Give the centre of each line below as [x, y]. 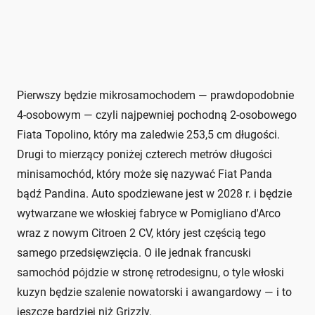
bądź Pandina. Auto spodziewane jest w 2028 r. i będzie [154, 193]
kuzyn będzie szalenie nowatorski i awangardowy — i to [154, 292]
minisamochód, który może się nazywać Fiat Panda [144, 174]
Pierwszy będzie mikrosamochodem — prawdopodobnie [155, 95]
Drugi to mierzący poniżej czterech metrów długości [144, 154]
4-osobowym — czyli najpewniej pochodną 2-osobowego [157, 115]
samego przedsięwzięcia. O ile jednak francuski [134, 252]
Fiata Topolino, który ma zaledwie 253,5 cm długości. [148, 134]
